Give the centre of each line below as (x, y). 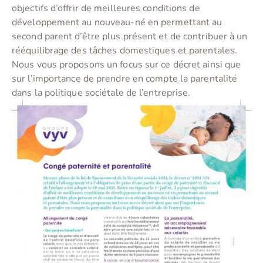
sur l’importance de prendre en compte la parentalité (125, 79)
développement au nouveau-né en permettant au (117, 23)
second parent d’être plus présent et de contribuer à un (130, 37)
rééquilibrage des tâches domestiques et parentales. (125, 51)
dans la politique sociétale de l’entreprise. (101, 93)
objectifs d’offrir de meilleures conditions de (106, 9)
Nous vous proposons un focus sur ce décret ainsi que (127, 65)
